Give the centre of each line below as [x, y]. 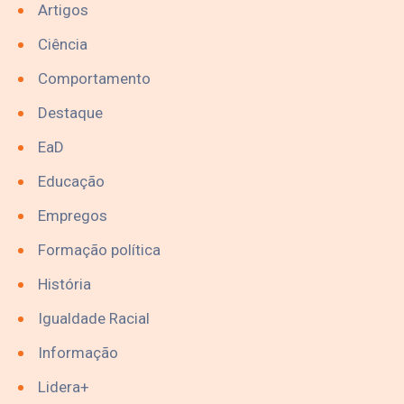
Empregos [73, 215]
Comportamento [94, 78]
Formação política [99, 249]
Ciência [63, 44]
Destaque [70, 112]
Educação [71, 181]
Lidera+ [64, 386]
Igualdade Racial [94, 318]
